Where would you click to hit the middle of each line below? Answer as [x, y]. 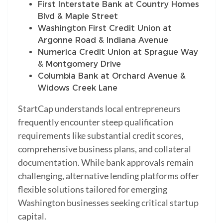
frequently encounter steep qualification [96, 122]
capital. [32, 216]
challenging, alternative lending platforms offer [109, 175]
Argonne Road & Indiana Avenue [103, 40]
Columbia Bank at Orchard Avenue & [112, 76]
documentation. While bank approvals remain [106, 162]
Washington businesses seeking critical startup [108, 202]
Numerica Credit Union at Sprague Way [118, 52]
